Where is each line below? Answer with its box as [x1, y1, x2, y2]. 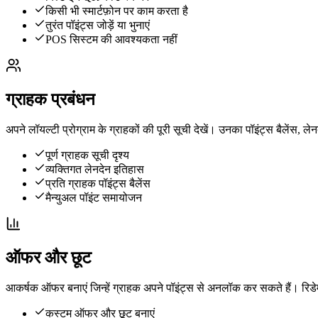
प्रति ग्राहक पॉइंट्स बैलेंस [45, 177, 150, 190]
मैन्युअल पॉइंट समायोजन [45, 191, 142, 204]
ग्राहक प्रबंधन [6, 89, 95, 109]
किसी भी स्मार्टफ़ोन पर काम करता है [45, 4, 188, 17]
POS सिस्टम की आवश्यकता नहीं [45, 33, 177, 45]
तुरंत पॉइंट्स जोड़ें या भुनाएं [45, 18, 150, 31]
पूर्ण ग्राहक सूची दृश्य [45, 148, 129, 161]
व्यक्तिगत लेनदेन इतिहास [45, 163, 144, 175]
